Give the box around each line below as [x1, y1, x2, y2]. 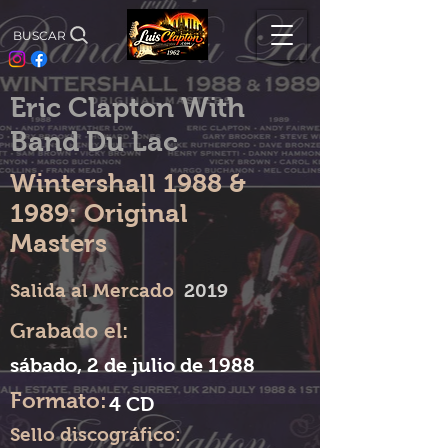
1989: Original [10, 199, 188, 227]
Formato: [10, 388, 107, 413]
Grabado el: [10, 319, 128, 342]
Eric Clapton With [10, 92, 245, 123]
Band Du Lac [10, 126, 178, 157]
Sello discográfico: [10, 424, 181, 445]
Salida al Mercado [10, 280, 174, 301]
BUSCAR [12, 27, 66, 43]
